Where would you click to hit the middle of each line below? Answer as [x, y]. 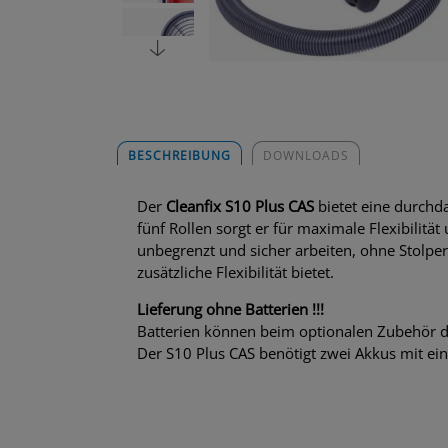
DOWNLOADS [306, 156]
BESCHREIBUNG [179, 156]
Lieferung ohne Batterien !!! [230, 309]
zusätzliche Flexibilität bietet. [235, 272]
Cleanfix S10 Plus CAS [240, 206]
